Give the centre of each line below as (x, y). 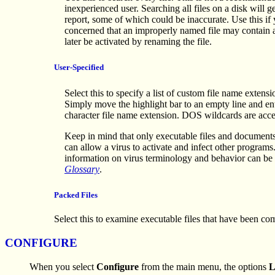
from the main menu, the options (204, 266)
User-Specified (79, 67)
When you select (63, 266)
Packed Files (76, 195)
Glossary (82, 169)
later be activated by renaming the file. (138, 41)
